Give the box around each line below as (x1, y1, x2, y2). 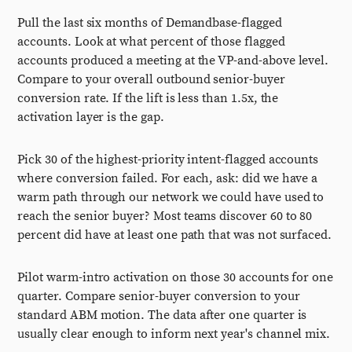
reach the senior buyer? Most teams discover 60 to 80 (17, 208, 313, 224)
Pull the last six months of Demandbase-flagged (17, 15, 282, 31)
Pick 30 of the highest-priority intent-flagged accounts (17, 152, 319, 167)
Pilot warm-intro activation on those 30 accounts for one (17, 269, 334, 285)
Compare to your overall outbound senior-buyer (17, 71, 285, 87)
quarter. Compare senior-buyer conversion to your (17, 288, 300, 304)
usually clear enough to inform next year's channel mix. (17, 326, 331, 342)
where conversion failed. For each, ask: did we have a (17, 170, 318, 186)
